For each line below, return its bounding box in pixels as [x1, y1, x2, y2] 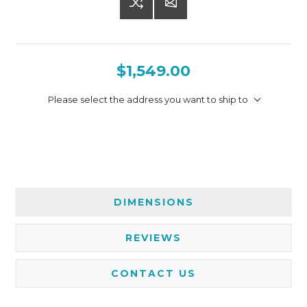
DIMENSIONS [113, 195, 194, 208]
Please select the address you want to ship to [47, 93, 248, 105]
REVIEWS [125, 231, 182, 244]
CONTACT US [111, 267, 196, 280]
